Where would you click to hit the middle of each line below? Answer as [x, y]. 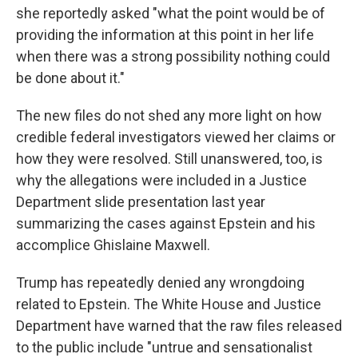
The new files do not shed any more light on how [169, 115]
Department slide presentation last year [141, 202]
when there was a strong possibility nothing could [173, 56]
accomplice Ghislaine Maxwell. [113, 245]
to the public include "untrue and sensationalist [164, 347]
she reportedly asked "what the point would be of [171, 13]
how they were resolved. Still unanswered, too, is [169, 159]
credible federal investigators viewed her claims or [176, 137]
